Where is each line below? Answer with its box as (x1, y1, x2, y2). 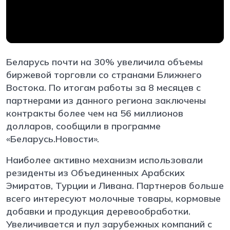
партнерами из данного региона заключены (6, 94, 206, 106)
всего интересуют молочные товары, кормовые (6, 192, 221, 204)
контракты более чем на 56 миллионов (6, 107, 183, 119)
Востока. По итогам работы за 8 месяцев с (6, 81, 201, 93)
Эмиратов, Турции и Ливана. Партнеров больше (6, 179, 224, 191)
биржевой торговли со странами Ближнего (6, 68, 202, 81)
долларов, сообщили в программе (6, 120, 161, 132)
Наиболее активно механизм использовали (6, 154, 203, 166)
